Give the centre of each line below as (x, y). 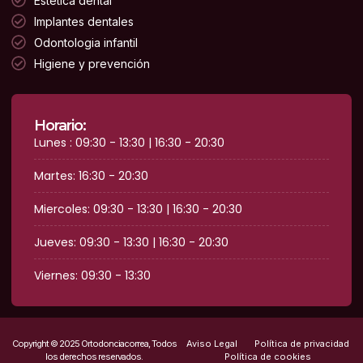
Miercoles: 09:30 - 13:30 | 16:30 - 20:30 (138, 209)
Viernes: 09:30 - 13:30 (92, 275)
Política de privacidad (301, 343)
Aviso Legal (211, 343)
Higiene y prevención (92, 63)
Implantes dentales (83, 21)
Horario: (60, 125)
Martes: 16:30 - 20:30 (91, 175)
